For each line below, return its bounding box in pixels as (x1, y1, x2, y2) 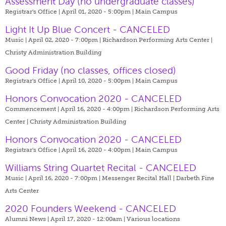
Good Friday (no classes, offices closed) (5, 65, 176, 76)
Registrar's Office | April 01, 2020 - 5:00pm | (5, 8, 135, 15)
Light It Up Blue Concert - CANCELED (5, 24, 170, 35)
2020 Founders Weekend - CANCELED (5, 203, 176, 214)
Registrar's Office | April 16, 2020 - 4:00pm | (5, 146, 135, 153)
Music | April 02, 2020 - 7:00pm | (5, 36, 102, 43)
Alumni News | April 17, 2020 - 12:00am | (5, 215, 127, 222)
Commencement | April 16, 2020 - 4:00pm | (5, 105, 134, 112)
